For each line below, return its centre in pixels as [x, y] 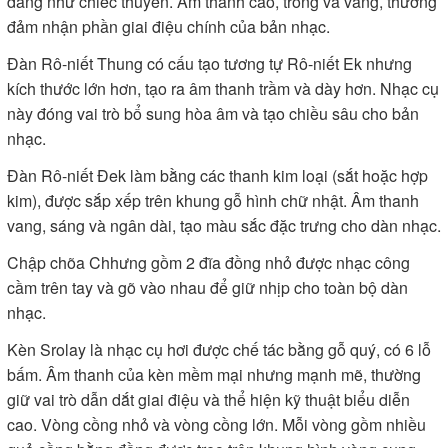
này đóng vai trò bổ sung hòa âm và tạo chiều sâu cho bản [213, 113]
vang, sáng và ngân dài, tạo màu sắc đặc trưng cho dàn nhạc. [224, 225]
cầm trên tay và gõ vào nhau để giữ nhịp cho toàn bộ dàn [207, 287]
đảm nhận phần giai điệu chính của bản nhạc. [168, 26]
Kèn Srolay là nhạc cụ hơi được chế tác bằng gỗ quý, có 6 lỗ [219, 349]
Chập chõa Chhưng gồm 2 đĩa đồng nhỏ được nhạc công [208, 262]
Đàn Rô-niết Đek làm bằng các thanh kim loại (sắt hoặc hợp [217, 175]
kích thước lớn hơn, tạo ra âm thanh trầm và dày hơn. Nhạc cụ [223, 88]
